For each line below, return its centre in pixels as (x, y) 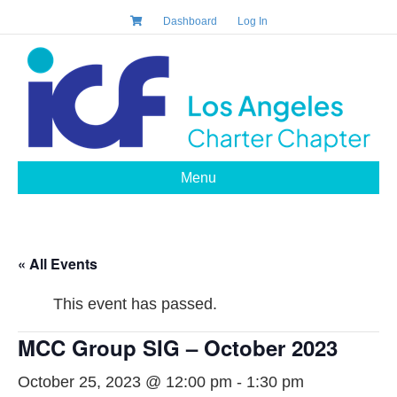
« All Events (58, 264)
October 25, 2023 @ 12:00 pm (125, 382)
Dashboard (190, 21)
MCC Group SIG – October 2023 (178, 347)
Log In (252, 21)
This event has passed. (135, 304)
